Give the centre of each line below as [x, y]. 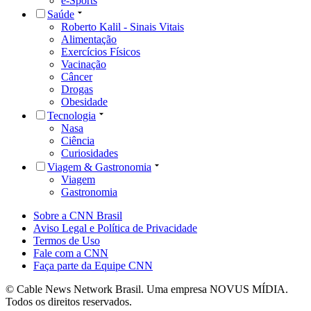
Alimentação [89, 39]
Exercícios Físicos [101, 51]
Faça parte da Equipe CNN [93, 265]
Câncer [77, 76]
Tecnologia [72, 115]
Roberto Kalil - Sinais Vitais [123, 26]
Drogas [77, 89]
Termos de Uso [67, 240]
